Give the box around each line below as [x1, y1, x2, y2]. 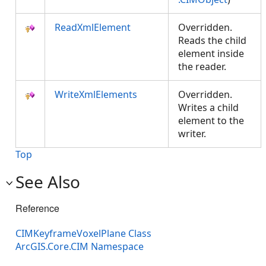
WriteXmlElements [55, 88, 137, 101]
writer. [178, 127, 211, 140]
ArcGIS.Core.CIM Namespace [15, 240, 144, 254]
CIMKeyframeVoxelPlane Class [15, 227, 151, 240]
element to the [178, 114, 244, 127]
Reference [15, 201, 59, 215]
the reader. [178, 60, 231, 73]
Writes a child [178, 101, 239, 114]
